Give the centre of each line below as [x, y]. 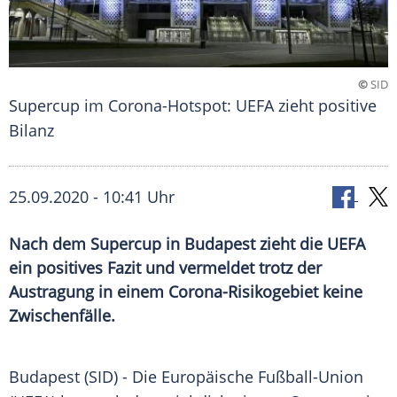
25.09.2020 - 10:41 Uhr [92, 197]
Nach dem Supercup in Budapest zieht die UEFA [187, 244]
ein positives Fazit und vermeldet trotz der [165, 268]
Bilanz [31, 131]
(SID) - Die [121, 377]
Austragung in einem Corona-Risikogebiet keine [186, 292]
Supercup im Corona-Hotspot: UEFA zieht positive [193, 106]
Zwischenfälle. [62, 316]
